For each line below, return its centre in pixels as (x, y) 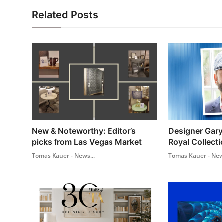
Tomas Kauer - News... (63, 155)
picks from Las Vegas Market (87, 141)
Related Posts (65, 15)
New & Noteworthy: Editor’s (84, 131)
